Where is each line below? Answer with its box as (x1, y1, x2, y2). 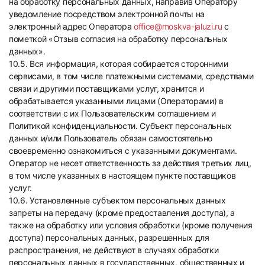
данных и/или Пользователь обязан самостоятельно (9, 133, 212, 143)
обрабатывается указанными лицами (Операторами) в (9, 96, 224, 106)
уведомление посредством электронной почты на (9, 9, 205, 19)
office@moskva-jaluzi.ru (134, 21, 222, 31)
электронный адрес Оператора (9, 21, 134, 31)
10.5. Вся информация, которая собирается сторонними (9, 59, 228, 69)
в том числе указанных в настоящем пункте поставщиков (9, 170, 236, 180)
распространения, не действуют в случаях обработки (9, 245, 219, 255)
